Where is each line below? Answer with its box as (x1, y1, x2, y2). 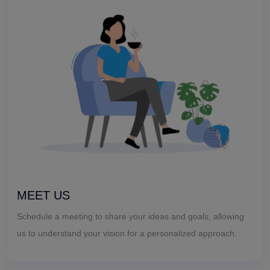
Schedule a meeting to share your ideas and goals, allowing (17, 211, 244, 221)
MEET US (17, 188, 70, 202)
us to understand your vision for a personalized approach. (17, 228, 237, 238)
